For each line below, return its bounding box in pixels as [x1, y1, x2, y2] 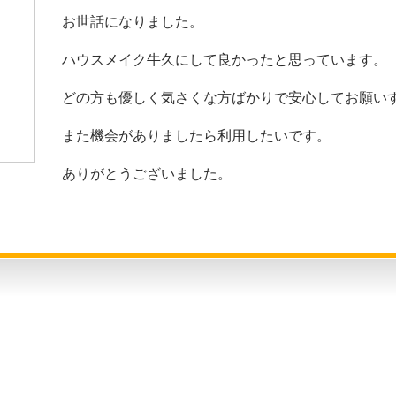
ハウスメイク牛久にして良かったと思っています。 [62, 51, 387, 67]
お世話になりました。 [62, 13, 203, 29]
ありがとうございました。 [62, 165, 232, 181]
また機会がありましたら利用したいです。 [62, 127, 331, 143]
